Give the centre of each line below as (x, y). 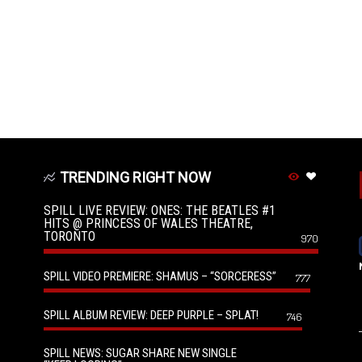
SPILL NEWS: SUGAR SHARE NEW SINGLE (140, 353)
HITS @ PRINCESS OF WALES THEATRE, (148, 223)
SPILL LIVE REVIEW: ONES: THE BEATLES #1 (160, 210)
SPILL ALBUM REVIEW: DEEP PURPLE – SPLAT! (151, 315)
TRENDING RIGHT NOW (135, 177)
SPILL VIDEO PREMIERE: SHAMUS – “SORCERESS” (160, 276)
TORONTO (69, 236)
